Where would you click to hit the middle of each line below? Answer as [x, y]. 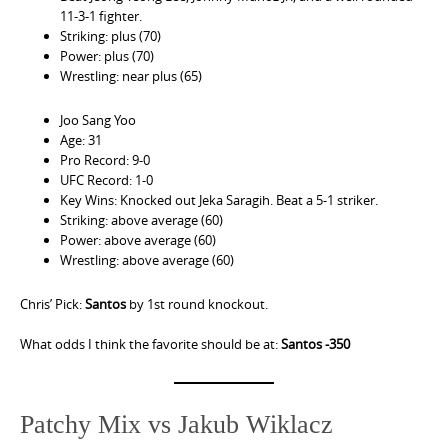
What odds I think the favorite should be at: [150, 344]
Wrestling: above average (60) [147, 260]
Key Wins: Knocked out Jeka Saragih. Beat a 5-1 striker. [219, 200]
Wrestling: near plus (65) [131, 76]
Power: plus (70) [107, 56]
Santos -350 [315, 344]
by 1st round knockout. [197, 304]
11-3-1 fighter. [101, 16]
